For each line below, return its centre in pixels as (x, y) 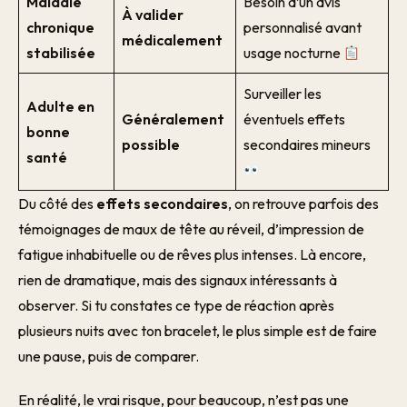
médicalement (172, 40)
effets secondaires (162, 203)
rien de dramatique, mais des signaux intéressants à (178, 280)
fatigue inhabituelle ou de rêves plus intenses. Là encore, (192, 254)
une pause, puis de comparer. (109, 356)
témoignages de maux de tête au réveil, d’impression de (191, 229)
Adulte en (60, 106)
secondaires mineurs (307, 144)
